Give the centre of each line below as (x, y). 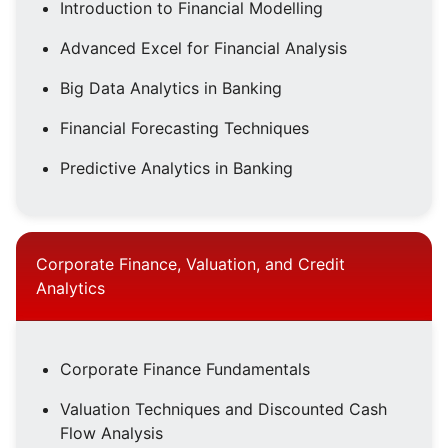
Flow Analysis (111, 433)
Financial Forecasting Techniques (184, 128)
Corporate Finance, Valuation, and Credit (190, 264)
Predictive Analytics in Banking (176, 168)
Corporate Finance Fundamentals (185, 369)
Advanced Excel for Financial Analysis (203, 48)
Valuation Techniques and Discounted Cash (223, 409)
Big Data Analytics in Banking (171, 88)
